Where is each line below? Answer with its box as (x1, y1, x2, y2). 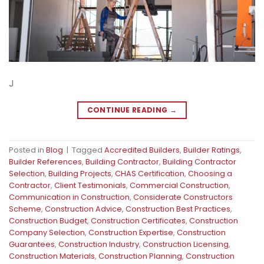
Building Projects (48, 169, 111, 179)
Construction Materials (9, 251, 95, 262)
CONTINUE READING (87, 105, 170, 115)
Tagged (72, 145, 104, 156)
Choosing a (188, 169, 232, 179)
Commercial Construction (130, 180, 229, 191)
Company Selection (9, 227, 85, 238)
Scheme (9, 204, 41, 214)
